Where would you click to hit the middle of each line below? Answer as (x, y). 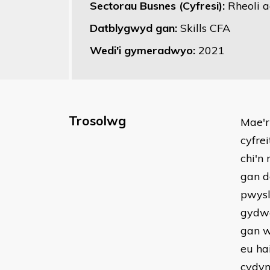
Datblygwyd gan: (135, 28)
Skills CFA (205, 28)
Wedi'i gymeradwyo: (144, 50)
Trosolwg (97, 121)
